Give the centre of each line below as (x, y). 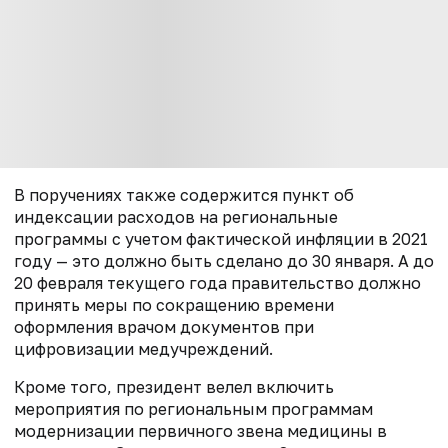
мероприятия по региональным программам (193, 408)
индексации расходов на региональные (176, 216)
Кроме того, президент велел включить (174, 386)
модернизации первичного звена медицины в (200, 430)
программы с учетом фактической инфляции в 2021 (221, 238)
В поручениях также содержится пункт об (184, 194)
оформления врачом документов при (164, 326)
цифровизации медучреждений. (143, 348)
